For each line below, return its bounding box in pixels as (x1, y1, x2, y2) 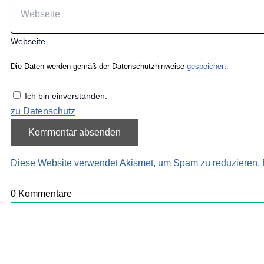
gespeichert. (187, 61, 229, 71)
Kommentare (16, 188, 72, 199)
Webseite (11, 36, 45, 46)
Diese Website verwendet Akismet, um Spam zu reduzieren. (11, 158, 262, 169)
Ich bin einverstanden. (25, 91, 107, 101)
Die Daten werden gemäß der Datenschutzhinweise (11, 61, 187, 71)
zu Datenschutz (11, 106, 75, 117)
